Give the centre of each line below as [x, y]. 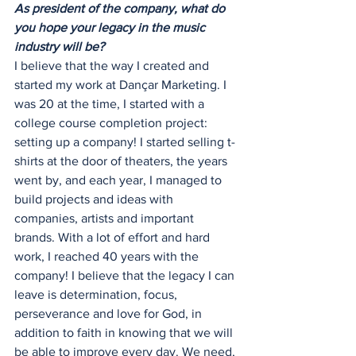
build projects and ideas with [95, 199]
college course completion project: [112, 123]
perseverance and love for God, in [110, 314]
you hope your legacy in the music [111, 28]
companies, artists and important [106, 219]
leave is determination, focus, [97, 295]
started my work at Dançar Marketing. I [122, 85]
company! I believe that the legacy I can [126, 276]
